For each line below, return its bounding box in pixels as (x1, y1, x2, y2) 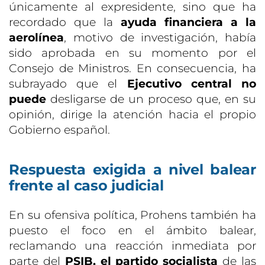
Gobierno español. (9, 122, 110, 137)
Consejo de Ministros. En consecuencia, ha (9, 61, 256, 75)
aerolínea (9, 30, 64, 44)
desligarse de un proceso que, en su (46, 92, 256, 106)
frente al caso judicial (9, 176, 164, 194)
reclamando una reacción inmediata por (9, 238, 256, 253)
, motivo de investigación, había (64, 30, 256, 44)
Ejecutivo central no (127, 76, 257, 91)
